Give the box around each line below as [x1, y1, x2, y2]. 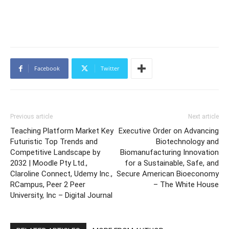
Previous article [10, 112, 53, 120]
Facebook [34, 64, 60, 72]
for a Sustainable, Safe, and [125, 158, 219, 168]
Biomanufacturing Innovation [120, 147, 219, 157]
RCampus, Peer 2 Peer [10, 179, 85, 189]
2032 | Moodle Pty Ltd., [10, 158, 87, 168]
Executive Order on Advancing [119, 126, 219, 135]
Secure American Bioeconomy [117, 169, 219, 178]
